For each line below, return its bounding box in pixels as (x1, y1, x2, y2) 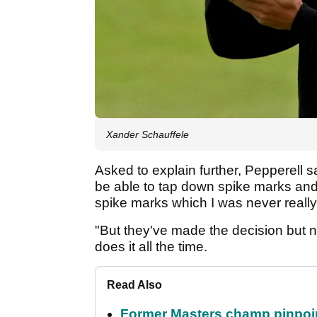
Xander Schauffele (106, 128, 189, 140)
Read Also (107, 278, 162, 291)
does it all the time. (95, 238, 211, 254)
